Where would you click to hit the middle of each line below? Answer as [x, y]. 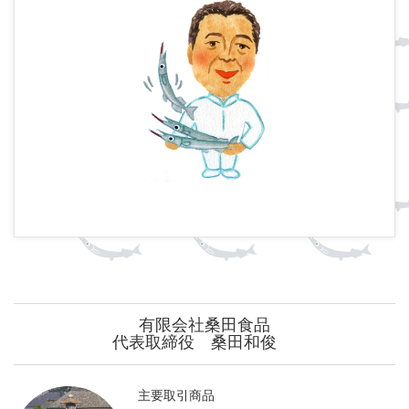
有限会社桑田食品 [204, 325]
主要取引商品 [176, 396]
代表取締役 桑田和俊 [204, 343]
